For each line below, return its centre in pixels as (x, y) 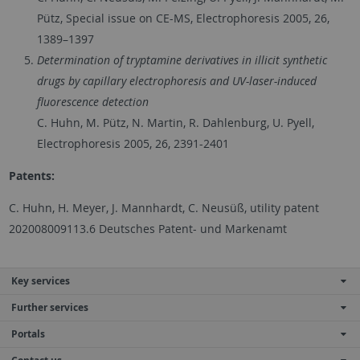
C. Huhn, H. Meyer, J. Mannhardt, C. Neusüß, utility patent (164, 207)
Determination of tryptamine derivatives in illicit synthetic (182, 59)
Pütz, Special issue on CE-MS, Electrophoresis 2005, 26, (183, 18)
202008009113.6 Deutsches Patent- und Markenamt (147, 228)
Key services (41, 280)
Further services (50, 307)
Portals (28, 333)
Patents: (31, 175)
